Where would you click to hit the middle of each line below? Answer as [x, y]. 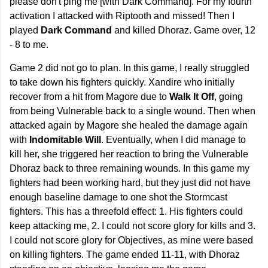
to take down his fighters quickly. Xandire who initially [122, 83]
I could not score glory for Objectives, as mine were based [131, 240]
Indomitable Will [65, 140]
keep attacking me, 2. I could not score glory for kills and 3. [133, 226]
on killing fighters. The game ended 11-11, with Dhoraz [125, 255]
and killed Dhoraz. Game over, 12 [184, 31]
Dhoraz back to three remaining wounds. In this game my [130, 169]
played [25, 31]
